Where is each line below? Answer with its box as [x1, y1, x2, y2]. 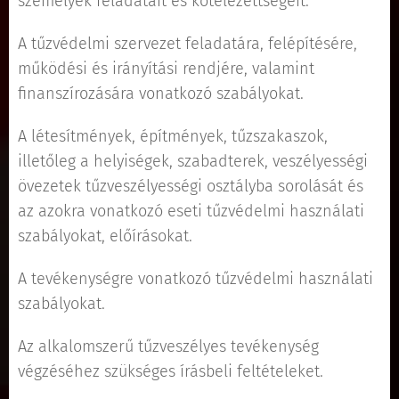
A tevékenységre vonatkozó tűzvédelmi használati [18, 269, 373, 289]
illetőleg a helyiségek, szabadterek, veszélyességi [18, 151, 368, 171]
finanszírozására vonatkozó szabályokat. [18, 84, 304, 103]
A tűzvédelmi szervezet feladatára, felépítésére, [18, 34, 357, 53]
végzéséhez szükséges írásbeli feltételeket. [18, 362, 323, 381]
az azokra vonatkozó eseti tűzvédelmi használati [18, 201, 364, 221]
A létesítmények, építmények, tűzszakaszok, [18, 126, 328, 146]
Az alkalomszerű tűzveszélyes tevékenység [18, 337, 319, 356]
